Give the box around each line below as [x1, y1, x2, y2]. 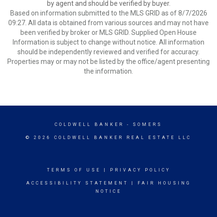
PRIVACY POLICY [109, 168, 170, 172]
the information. [84, 67, 133, 75]
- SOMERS [124, 122, 162, 127]
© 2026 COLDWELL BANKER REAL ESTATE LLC [26, 135, 191, 140]
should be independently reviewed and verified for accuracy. [17, 48, 200, 56]
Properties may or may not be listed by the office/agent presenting [7, 58, 210, 65]
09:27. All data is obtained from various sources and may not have [8, 19, 209, 27]
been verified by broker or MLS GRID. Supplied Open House [20, 29, 197, 36]
